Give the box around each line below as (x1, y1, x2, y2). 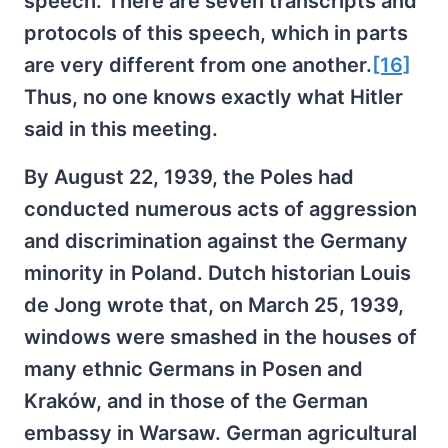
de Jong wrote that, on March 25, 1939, (24, 293, 404, 318)
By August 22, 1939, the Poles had (24, 165, 354, 190)
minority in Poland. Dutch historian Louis (24, 261, 411, 286)
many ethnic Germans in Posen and (24, 357, 363, 382)
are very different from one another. (24, 53, 372, 78)
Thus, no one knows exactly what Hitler (24, 85, 403, 110)
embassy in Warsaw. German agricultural (24, 421, 417, 446)
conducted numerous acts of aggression (24, 197, 417, 222)
